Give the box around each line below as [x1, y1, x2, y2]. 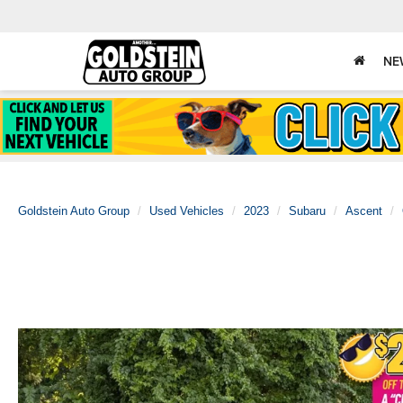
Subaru [289, 204, 326, 219]
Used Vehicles [149, 204, 224, 219]
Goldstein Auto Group [18, 204, 130, 219]
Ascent [345, 204, 382, 219]
